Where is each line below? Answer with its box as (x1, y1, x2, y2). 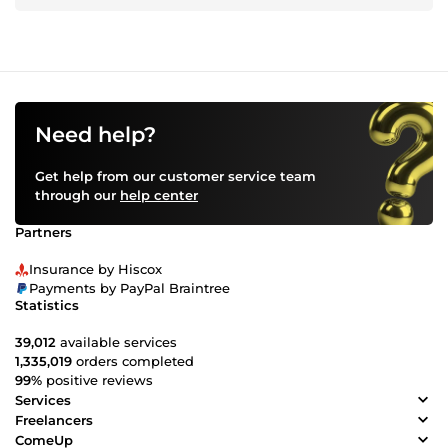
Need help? (35, 122, 156, 148)
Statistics (15, 297, 79, 314)
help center (120, 187, 198, 204)
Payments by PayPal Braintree (29, 280, 230, 297)
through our (35, 187, 120, 204)
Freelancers (15, 411, 93, 428)
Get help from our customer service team (35, 168, 316, 185)
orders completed (72, 353, 194, 370)
